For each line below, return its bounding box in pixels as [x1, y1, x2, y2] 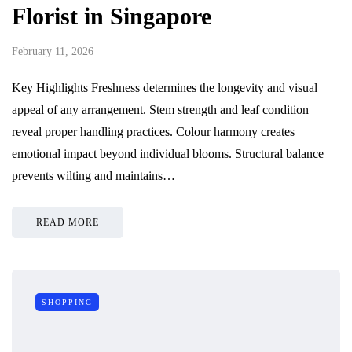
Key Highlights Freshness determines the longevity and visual [12, 81, 317, 95]
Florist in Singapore [12, 3, 211, 30]
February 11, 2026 [12, 46, 93, 58]
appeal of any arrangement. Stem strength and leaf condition [12, 103, 309, 117]
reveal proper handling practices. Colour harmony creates [12, 125, 295, 139]
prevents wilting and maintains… [12, 169, 175, 183]
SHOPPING [42, 298, 93, 307]
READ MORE [36, 217, 99, 229]
